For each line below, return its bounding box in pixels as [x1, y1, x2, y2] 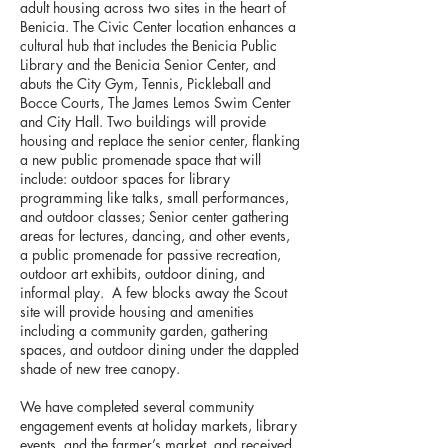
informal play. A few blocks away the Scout [20, 283, 287, 302]
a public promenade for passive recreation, [20, 245, 281, 264]
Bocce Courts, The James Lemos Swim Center [20, 93, 291, 112]
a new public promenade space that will [20, 150, 261, 169]
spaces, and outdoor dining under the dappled [20, 340, 299, 359]
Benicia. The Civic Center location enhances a [20, 17, 296, 36]
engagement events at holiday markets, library [20, 416, 297, 435]
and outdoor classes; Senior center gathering [20, 207, 289, 226]
